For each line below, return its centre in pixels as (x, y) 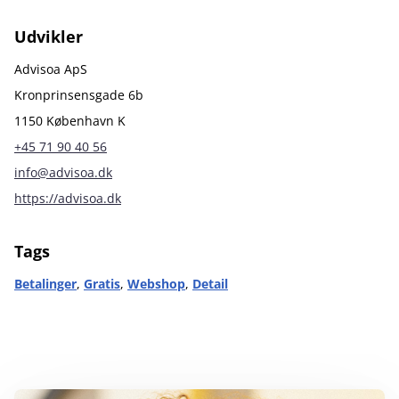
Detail (210, 284)
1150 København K (70, 121)
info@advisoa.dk (63, 172)
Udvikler (49, 37)
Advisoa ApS (51, 69)
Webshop (156, 284)
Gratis (102, 284)
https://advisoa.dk (68, 198)
